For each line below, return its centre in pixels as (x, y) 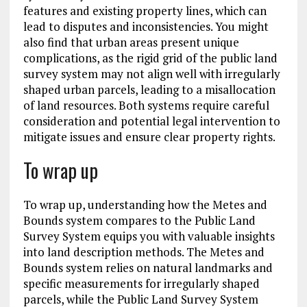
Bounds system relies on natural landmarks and (148, 268)
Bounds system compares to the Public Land (139, 221)
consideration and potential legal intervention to (151, 121)
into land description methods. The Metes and (144, 252)
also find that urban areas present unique (131, 42)
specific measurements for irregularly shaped (141, 284)
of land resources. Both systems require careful (146, 106)
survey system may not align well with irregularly (151, 74)
